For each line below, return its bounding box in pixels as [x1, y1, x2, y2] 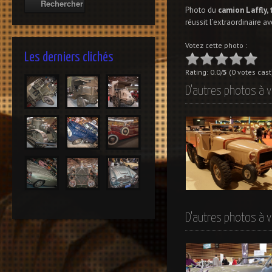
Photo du [185, 4, 218, 15]
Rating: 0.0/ [185, 67, 223, 76]
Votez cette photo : [185, 40, 247, 50]
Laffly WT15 [192, 196, 233, 206]
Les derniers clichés [24, 50, 114, 64]
